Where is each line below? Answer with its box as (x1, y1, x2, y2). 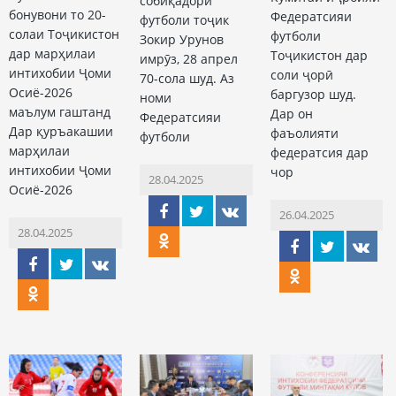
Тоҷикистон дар (270, 47, 368, 65)
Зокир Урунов (139, 31, 224, 49)
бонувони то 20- (9, 6, 106, 24)
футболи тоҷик (139, 11, 229, 29)
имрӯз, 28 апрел (139, 50, 238, 68)
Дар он (270, 105, 313, 123)
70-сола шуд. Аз (139, 70, 234, 88)
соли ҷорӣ (270, 66, 333, 84)
